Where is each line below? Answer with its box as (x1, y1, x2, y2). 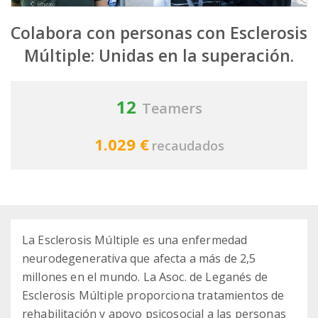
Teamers (141, 99, 202, 119)
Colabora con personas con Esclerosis (11, 21, 307, 45)
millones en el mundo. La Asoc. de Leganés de (22, 269, 268, 285)
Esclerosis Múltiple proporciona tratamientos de (22, 287, 285, 304)
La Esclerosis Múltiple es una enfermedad (22, 232, 248, 248)
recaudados (151, 137, 224, 155)
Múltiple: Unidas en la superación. (24, 44, 294, 67)
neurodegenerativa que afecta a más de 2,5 (22, 251, 256, 267)
